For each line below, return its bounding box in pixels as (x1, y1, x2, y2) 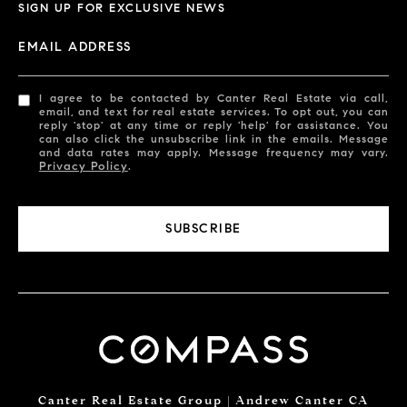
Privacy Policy (38, 158, 128, 174)
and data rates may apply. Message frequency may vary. (38, 144, 389, 159)
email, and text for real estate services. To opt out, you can (38, 104, 389, 118)
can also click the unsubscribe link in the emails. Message (38, 131, 389, 145)
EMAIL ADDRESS (18, 38, 132, 55)
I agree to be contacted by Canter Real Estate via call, (38, 90, 389, 104)
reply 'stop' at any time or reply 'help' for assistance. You (38, 117, 389, 132)
